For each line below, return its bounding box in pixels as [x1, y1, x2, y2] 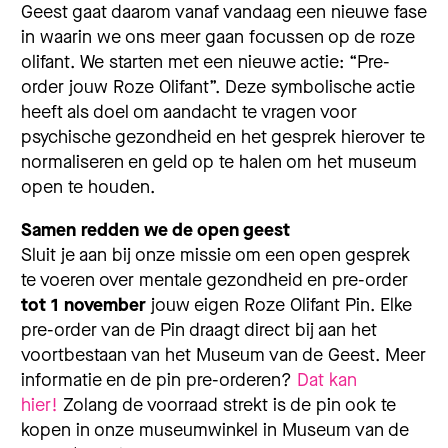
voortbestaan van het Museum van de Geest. [21, 343, 385, 367]
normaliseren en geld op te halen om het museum [21, 149, 417, 174]
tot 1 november [21, 293, 146, 317]
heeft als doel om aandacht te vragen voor [21, 99, 357, 124]
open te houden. [21, 174, 155, 199]
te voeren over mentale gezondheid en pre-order [21, 268, 408, 292]
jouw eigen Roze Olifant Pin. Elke [146, 293, 412, 317]
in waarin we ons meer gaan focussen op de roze [21, 24, 415, 49]
